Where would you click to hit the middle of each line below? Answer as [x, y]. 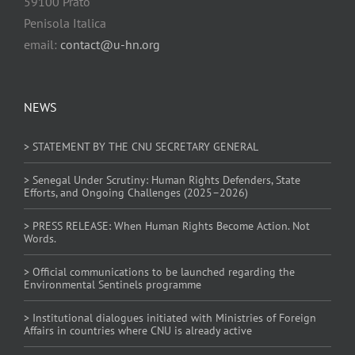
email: [42, 45]
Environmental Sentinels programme [112, 285]
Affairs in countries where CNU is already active [137, 331]
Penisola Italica [65, 23]
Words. [40, 239]
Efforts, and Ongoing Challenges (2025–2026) [136, 193]
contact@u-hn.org [110, 45]
